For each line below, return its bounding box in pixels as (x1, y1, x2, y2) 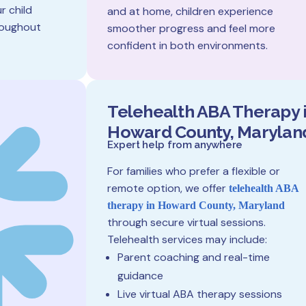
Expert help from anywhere (107, 139, 242, 151)
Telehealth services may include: (107, 232, 268, 247)
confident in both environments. (107, 38, 268, 53)
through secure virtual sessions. (107, 215, 266, 229)
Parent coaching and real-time (117, 250, 270, 264)
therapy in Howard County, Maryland (107, 199, 286, 211)
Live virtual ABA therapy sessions (117, 287, 283, 301)
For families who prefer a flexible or (107, 164, 281, 178)
